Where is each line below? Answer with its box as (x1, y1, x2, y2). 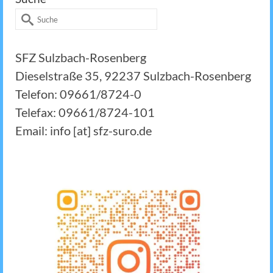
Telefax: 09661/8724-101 (15, 105, 155, 120)
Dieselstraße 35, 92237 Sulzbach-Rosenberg (15, 68, 251, 83)
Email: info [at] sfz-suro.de (15, 123, 152, 138)
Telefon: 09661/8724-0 (15, 87, 141, 102)
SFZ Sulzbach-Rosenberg (15, 50, 146, 65)
